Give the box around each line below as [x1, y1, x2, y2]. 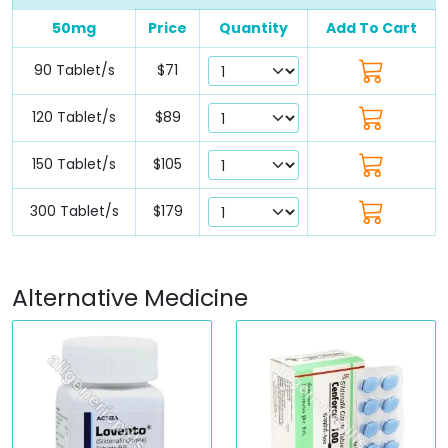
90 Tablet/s [33, 59, 115, 80]
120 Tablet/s [32, 106, 116, 127]
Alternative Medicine [12, 280, 248, 314]
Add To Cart [326, 17, 417, 38]
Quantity [219, 17, 288, 38]
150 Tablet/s [32, 153, 116, 174]
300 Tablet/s [29, 200, 119, 221]
